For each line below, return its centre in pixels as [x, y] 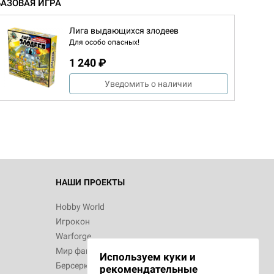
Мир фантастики [89, 251]
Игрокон [73, 221]
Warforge [73, 236]
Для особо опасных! [104, 42]
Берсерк [72, 265]
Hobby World [80, 207]
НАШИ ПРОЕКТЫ [90, 182]
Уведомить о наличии [149, 83]
